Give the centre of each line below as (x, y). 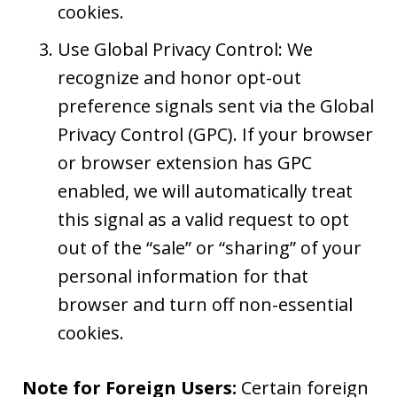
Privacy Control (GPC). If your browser (215, 134)
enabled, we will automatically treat (205, 191)
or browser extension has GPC (185, 162)
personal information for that (183, 276)
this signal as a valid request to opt (203, 219)
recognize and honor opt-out (179, 77)
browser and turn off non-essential (205, 304)
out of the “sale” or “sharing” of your (210, 247)
